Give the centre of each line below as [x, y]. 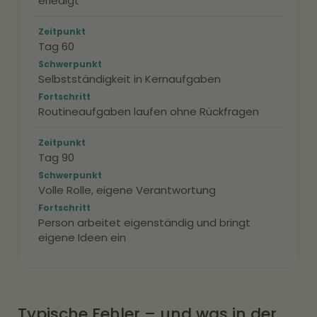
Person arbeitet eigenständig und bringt [144, 223]
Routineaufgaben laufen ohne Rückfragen [149, 111]
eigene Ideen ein [82, 237]
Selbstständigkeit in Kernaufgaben [129, 79]
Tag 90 [56, 157]
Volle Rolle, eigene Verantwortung [127, 190]
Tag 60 [56, 46]
